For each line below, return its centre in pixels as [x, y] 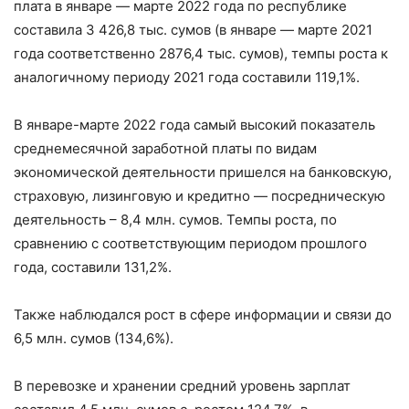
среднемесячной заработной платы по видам [165, 149]
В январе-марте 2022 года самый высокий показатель [194, 125]
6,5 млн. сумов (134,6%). [94, 339]
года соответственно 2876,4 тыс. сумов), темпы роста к [201, 54]
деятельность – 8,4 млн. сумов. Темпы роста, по [175, 220]
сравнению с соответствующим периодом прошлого [190, 244]
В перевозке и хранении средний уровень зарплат [182, 386]
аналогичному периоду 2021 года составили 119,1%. [187, 78]
